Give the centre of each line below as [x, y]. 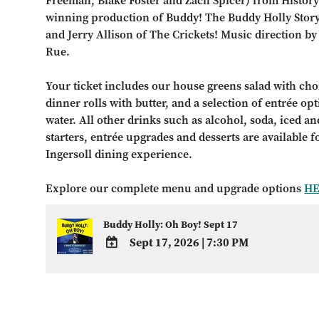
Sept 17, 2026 [166, 242]
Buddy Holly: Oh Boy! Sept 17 [171, 225]
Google [120, 300]
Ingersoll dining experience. [119, 154]
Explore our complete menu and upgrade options [175, 188]
